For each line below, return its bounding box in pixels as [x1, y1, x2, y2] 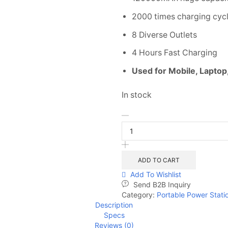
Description [95, 201, 133, 210]
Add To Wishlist [130, 170, 181, 179]
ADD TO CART [137, 156, 180, 164]
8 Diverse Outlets [132, 30, 197, 40]
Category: [122, 190, 157, 199]
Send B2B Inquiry [133, 180, 191, 189]
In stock [122, 90, 152, 100]
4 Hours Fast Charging [132, 48, 217, 58]
